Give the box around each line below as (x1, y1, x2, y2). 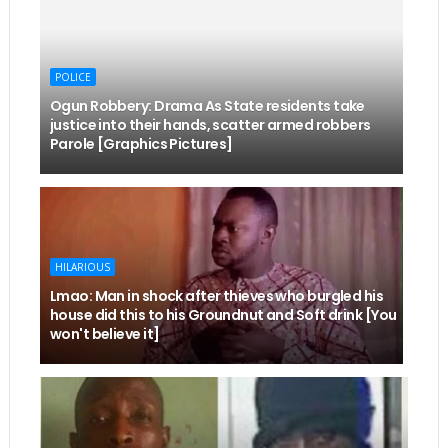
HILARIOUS (54, 259, 110, 274)
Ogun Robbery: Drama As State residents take (49, 95, 365, 116)
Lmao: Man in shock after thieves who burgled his (49, 285, 384, 306)
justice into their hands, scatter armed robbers (49, 114, 371, 135)
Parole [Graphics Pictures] (49, 133, 233, 154)
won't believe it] (49, 323, 160, 344)
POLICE (54, 69, 91, 84)
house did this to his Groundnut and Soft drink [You (49, 304, 397, 325)
